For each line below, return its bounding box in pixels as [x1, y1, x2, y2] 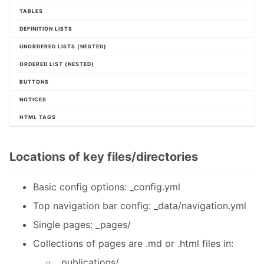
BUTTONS [19, 78, 49, 85]
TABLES [19, 7, 43, 14]
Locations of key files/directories [9, 149, 198, 164]
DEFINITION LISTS [19, 25, 72, 32]
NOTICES [19, 95, 47, 103]
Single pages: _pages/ [33, 218, 131, 230]
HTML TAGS [19, 113, 56, 120]
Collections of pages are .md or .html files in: [33, 237, 233, 249]
